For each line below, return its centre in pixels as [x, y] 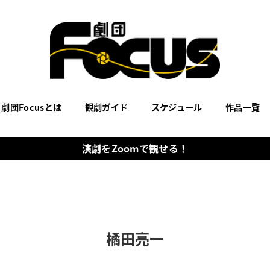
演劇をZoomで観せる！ [135, 148]
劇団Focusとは [32, 108]
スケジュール [177, 108]
